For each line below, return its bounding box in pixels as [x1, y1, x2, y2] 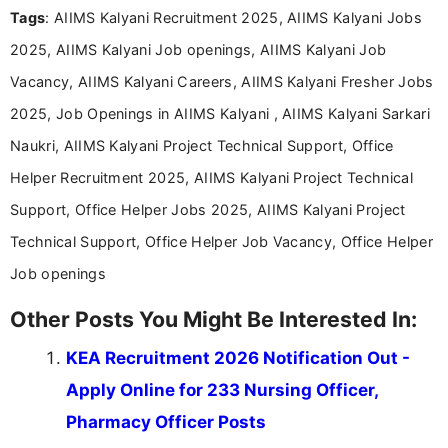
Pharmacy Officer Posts [66, 412, 266, 433]
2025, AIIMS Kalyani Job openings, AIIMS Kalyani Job [10, 41, 387, 59]
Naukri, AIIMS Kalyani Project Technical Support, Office [10, 137, 394, 155]
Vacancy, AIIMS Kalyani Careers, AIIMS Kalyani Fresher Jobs [10, 73, 434, 91]
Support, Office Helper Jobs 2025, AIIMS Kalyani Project [10, 201, 406, 219]
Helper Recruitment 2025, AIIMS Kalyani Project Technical [10, 169, 413, 187]
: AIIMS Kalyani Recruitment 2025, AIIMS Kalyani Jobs [45, 9, 422, 27]
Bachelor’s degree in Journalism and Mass [97, 9, 421, 26]
